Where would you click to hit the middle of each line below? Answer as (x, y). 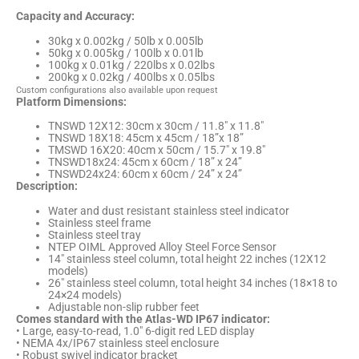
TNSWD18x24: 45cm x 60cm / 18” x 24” (145, 162)
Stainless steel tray (95, 235)
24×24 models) (85, 295)
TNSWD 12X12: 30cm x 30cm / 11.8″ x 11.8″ (156, 126)
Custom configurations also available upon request (117, 90)
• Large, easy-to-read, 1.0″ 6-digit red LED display (135, 331)
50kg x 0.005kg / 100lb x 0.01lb (126, 52)
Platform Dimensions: (71, 101)
